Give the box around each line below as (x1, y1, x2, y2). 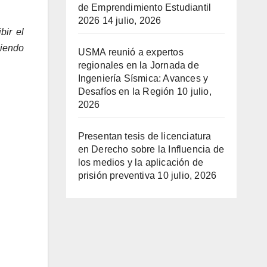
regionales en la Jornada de (77, 60, 199, 71)
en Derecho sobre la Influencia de (77, 144, 225, 155)
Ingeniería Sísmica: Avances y (77, 73, 209, 84)
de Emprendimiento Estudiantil (77, 2, 212, 13)
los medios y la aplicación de (77, 157, 204, 168)
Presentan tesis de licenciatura (77, 131, 212, 142)
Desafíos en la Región (77, 86, 175, 97)
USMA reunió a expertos (77, 47, 184, 58)
